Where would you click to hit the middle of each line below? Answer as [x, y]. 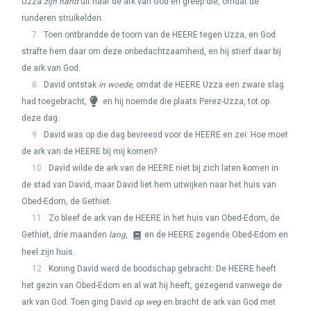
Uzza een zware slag [242, 85]
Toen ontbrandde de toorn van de [108, 35]
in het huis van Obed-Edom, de [220, 218]
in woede [115, 85]
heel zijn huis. [48, 252]
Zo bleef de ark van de [92, 218]
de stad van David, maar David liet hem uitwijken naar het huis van [149, 185]
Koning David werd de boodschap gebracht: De [138, 269]
